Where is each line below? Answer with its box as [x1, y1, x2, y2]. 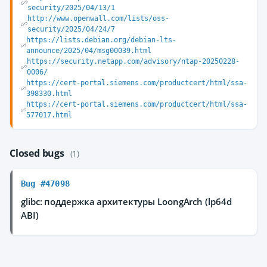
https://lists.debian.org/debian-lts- [26, 36, 176, 44]
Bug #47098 [21, 179, 70, 188]
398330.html [26, 89, 73, 98]
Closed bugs [10, 147, 67, 160]
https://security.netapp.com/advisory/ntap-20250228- [27, 57, 240, 66]
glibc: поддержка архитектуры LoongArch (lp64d [21, 195, 232, 207]
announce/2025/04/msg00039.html [26, 46, 151, 55]
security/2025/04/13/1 [27, 4, 115, 12]
